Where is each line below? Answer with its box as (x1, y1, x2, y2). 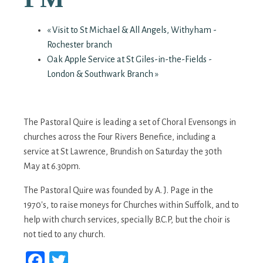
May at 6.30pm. (23, 161, 80, 171)
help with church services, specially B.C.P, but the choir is (23, 214, 230, 224)
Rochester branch (47, 39, 112, 49)
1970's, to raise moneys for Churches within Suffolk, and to (23, 200, 239, 210)
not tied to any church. (23, 229, 105, 239)
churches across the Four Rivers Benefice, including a (23, 131, 216, 141)
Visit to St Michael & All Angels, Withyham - (50, 25, 217, 35)
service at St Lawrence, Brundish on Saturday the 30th (23, 146, 222, 156)
